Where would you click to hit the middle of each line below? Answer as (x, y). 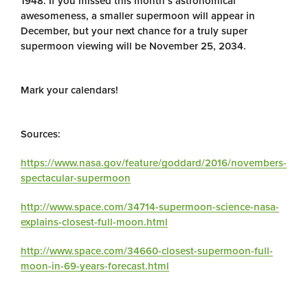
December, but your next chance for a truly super (134, 31)
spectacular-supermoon (76, 178)
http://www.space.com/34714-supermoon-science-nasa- (150, 207)
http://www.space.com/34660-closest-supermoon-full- (147, 251)
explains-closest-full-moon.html (94, 222)
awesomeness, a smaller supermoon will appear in (138, 16)
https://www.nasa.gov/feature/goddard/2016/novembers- (154, 163)
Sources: (41, 134)
